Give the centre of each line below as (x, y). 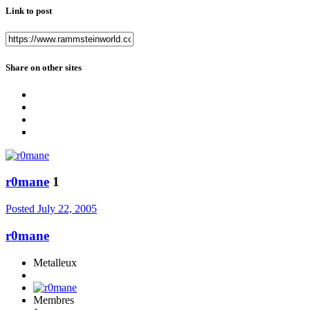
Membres (54, 300)
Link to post (29, 11)
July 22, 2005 (67, 209)
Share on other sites (44, 67)
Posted (21, 209)
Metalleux (55, 262)
